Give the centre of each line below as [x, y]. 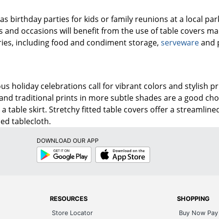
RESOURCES [69, 198]
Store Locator [73, 213]
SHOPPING [193, 198]
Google [46, 150]
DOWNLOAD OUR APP [67, 140]
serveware [180, 42]
